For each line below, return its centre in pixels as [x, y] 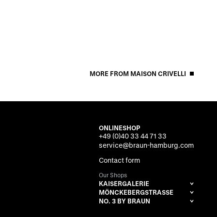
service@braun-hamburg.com [146, 145]
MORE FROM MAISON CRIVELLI [138, 73]
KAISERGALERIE [124, 183]
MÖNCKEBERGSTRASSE [134, 192]
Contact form [119, 160]
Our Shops [113, 175]
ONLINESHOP [119, 127]
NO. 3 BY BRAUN [124, 201]
